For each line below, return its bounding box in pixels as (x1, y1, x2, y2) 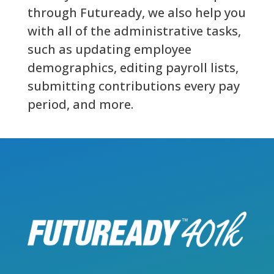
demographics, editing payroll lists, (27, 59, 239, 76)
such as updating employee (27, 41, 191, 58)
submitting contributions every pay (27, 78, 240, 95)
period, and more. (27, 96, 133, 113)
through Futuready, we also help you (27, 4, 246, 21)
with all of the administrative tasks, (27, 23, 241, 40)
